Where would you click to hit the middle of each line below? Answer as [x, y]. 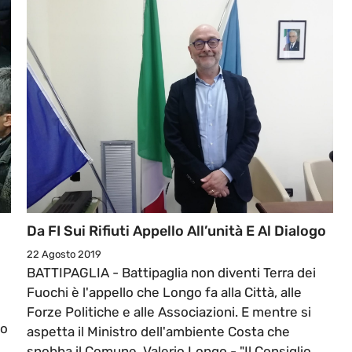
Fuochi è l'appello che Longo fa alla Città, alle [164, 293]
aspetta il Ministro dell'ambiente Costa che [158, 332]
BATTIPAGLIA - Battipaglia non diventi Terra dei [171, 273]
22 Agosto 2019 [64, 255]
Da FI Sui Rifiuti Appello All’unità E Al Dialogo [176, 231]
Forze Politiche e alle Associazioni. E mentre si [169, 312]
